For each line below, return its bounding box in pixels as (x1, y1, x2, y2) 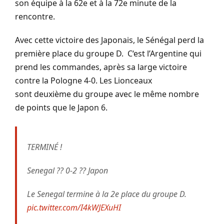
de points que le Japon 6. (15, 101, 107, 113)
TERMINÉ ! (27, 141, 62, 152)
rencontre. (15, 10, 55, 22)
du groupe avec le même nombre (71, 88, 199, 99)
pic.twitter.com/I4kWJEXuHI (27, 201, 121, 213)
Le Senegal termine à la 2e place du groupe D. (27, 188, 186, 199)
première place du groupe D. (15, 47, 123, 59)
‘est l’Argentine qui (132, 47, 201, 59)
